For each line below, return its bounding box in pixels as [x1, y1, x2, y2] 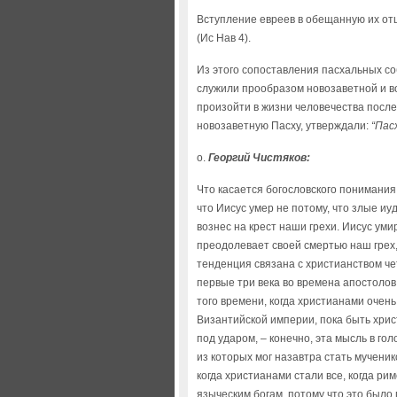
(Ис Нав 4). [197, 32, 251, 44]
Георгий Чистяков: [208, 152, 310, 164]
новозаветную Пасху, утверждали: [197, 120, 371, 132]
